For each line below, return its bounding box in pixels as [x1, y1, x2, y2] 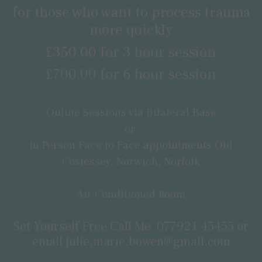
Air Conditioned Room [77, 187, 185, 202]
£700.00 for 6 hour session [46, 65, 216, 84]
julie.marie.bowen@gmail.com [65, 233, 230, 250]
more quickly [89, 20, 173, 40]
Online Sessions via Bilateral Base [46, 105, 216, 120]
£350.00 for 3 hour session [46, 43, 216, 62]
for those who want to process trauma [12, 3, 250, 22]
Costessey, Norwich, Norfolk [62, 154, 200, 169]
